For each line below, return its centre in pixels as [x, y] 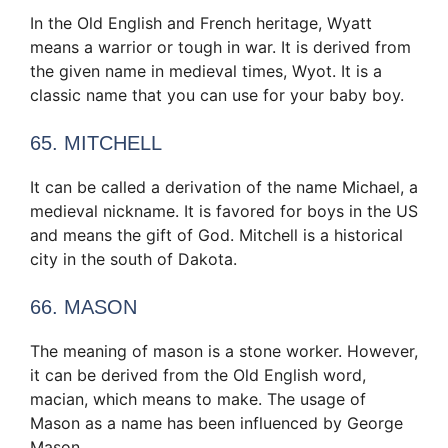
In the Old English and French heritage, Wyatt [201, 23]
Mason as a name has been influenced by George [216, 423]
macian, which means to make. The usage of [198, 399]
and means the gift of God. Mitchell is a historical [216, 235]
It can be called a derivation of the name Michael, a [224, 187]
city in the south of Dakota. [133, 259]
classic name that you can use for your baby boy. [217, 95]
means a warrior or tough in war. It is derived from [220, 47]
